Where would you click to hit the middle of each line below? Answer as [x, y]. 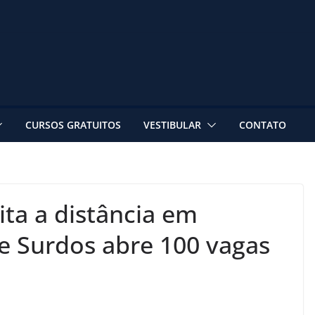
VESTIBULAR [172, 124]
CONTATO [263, 124]
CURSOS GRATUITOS [73, 124]
